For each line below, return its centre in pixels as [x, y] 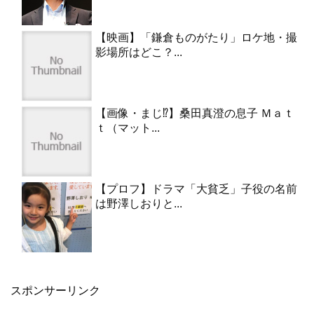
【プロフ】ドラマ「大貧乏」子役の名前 [196, 189]
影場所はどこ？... [139, 52]
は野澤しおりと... [139, 203]
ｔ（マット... [128, 128]
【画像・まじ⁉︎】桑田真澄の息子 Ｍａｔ [195, 113]
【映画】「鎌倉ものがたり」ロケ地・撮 [196, 37]
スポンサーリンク [55, 290]
